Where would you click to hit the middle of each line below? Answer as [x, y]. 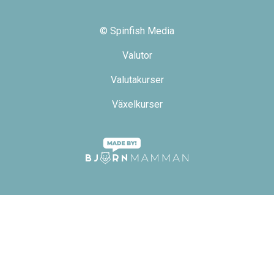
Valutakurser [137, 80]
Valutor [137, 55]
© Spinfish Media [137, 31]
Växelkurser [137, 104]
